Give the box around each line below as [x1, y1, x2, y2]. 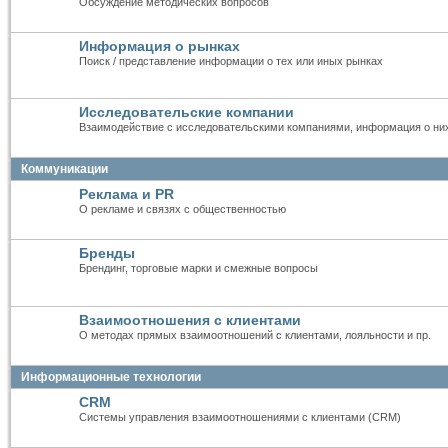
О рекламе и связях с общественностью [79, 203, 286, 216]
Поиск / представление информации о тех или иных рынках [79, 54, 383, 67]
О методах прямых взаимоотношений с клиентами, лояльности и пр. [79, 329, 431, 342]
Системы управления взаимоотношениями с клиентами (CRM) [79, 411, 401, 424]
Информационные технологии [21, 370, 201, 385]
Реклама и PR [79, 186, 174, 203]
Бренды [79, 245, 135, 262]
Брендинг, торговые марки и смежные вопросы [79, 262, 318, 275]
